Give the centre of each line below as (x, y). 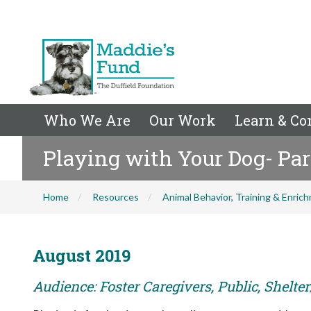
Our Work (183, 120)
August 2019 (82, 255)
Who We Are (87, 120)
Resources (116, 197)
